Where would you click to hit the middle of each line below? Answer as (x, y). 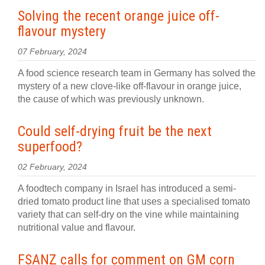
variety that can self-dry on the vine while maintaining (128, 214)
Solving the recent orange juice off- (119, 16)
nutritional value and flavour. (77, 227)
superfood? (50, 147)
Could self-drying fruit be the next (115, 131)
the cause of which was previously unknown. (111, 99)
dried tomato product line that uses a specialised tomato (134, 201)
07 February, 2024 (52, 52)
